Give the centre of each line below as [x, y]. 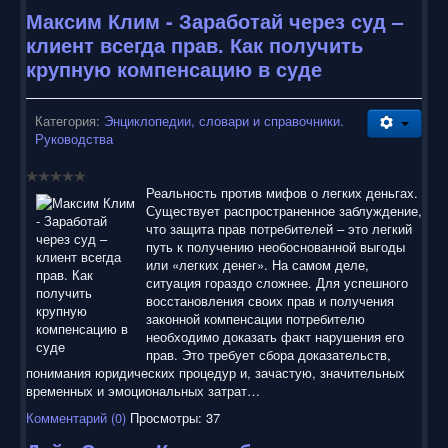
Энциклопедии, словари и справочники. [224, 120]
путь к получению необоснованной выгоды [275, 246]
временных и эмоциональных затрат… [143, 390]
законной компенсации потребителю [255, 318]
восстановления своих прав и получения [270, 300]
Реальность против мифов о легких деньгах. [282, 192]
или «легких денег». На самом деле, [257, 264]
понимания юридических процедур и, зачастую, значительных [215, 372]
